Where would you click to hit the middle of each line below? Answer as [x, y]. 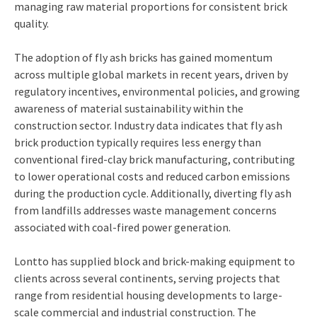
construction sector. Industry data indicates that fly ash [148, 126]
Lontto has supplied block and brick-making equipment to [155, 261]
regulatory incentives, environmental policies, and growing [157, 92]
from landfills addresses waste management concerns [145, 211]
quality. [31, 24]
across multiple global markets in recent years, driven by [151, 75]
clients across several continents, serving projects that [147, 278]
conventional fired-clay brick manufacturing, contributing [155, 160]
